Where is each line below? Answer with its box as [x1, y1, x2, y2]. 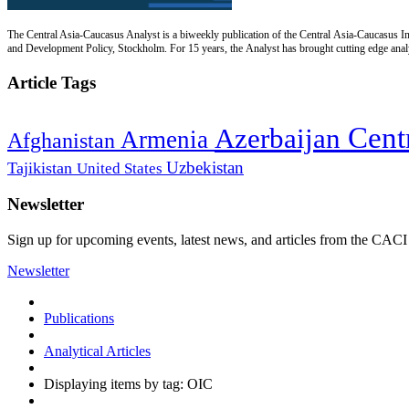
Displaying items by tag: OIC [44, 376, 213, 393]
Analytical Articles [44, 343, 151, 360]
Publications [44, 310, 114, 327]
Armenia [121, 125, 215, 153]
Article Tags [7, 72, 96, 92]
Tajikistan [7, 158, 77, 177]
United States [77, 159, 166, 177]
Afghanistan [7, 128, 121, 152]
